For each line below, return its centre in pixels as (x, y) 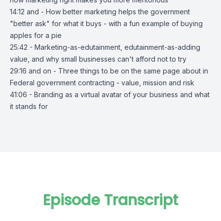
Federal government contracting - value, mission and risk (102, 83)
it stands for (29, 106)
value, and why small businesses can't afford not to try (98, 59)
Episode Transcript (110, 200)
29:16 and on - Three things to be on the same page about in (109, 71)
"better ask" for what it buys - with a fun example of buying (106, 23)
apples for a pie (36, 35)
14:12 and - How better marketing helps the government (100, 12)
